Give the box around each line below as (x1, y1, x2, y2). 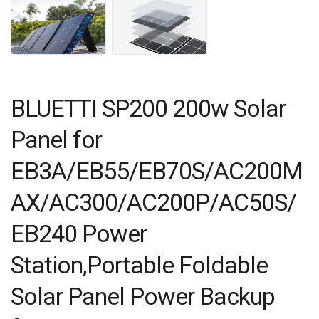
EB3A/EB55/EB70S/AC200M (11, 157, 303, 186)
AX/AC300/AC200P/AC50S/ (11, 188, 296, 217)
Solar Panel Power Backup (11, 282, 275, 311)
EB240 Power (11, 219, 147, 249)
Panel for (11, 125, 102, 155)
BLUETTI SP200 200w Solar (11, 94, 286, 123)
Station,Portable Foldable (11, 251, 268, 280)
